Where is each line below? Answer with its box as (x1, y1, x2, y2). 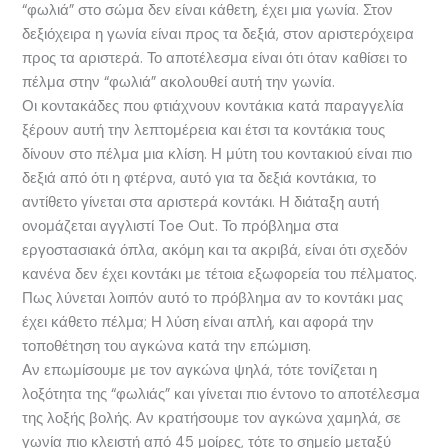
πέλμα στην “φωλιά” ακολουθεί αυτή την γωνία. (22, 73, 336, 93)
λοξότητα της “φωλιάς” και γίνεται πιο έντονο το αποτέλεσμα (22, 385, 421, 405)
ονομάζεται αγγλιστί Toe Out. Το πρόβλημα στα (22, 217, 340, 237)
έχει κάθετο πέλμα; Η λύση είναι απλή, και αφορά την (22, 313, 375, 333)
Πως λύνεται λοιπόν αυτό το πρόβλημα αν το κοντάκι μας (22, 289, 404, 309)
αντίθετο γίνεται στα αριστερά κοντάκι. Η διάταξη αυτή (22, 193, 380, 213)
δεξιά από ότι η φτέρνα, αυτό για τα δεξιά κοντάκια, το (22, 169, 377, 189)
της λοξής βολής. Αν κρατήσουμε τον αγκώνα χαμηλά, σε (22, 409, 402, 429)
